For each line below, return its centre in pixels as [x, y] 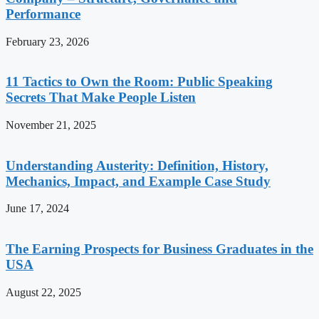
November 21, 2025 [51, 125]
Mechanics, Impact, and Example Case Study [138, 181]
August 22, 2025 [43, 292]
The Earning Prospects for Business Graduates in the [159, 249]
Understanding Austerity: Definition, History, [137, 165]
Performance [43, 14]
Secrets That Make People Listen [101, 98]
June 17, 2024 [37, 209]
